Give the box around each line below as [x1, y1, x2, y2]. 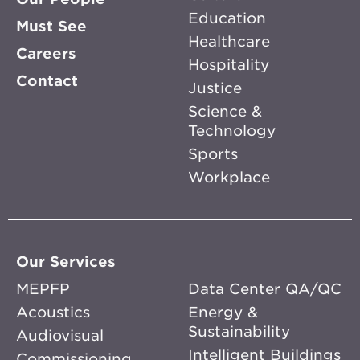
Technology [188, 122, 276, 139]
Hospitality [188, 56, 269, 73]
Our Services [16, 253, 116, 270]
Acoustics [16, 304, 90, 321]
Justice [188, 80, 242, 96]
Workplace [188, 169, 270, 186]
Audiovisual [16, 327, 104, 344]
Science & [188, 103, 262, 120]
